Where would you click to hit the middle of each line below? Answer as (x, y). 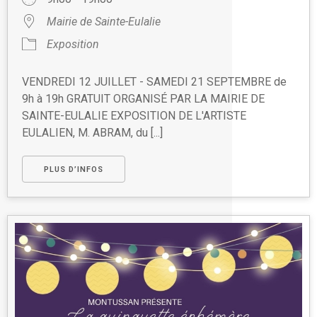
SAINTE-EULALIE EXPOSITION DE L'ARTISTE (134, 115)
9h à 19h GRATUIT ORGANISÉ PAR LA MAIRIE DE (143, 98)
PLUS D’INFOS (74, 169)
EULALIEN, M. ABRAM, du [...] (92, 132)
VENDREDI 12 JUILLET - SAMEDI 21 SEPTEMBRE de (154, 81)
